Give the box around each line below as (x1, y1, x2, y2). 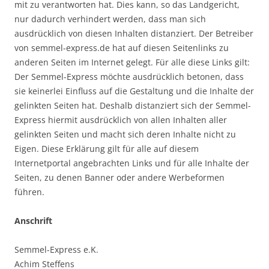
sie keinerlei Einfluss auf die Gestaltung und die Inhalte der (14, 85, 254, 97)
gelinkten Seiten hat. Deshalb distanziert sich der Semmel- (14, 99, 251, 111)
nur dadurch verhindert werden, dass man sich (14, 13, 206, 25)
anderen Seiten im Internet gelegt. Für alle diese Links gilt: (14, 56, 250, 68)
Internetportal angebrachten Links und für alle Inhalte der (14, 157, 249, 169)
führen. (14, 186, 44, 198)
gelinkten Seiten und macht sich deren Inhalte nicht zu (14, 128, 236, 140)
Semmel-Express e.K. (14, 243, 98, 255)
